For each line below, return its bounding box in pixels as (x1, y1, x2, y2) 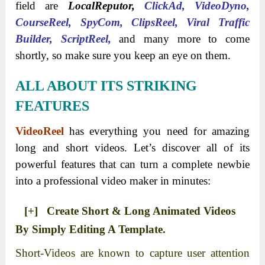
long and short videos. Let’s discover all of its (15, 141, 250, 154)
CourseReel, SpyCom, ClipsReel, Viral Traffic (15, 15, 250, 28)
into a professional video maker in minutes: (15, 174, 211, 187)
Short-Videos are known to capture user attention (15, 246, 250, 259)
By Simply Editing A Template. (15, 222, 166, 235)
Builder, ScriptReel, (15, 32, 111, 45)
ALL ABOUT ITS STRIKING (15, 77, 198, 93)
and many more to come (111, 32, 250, 45)
